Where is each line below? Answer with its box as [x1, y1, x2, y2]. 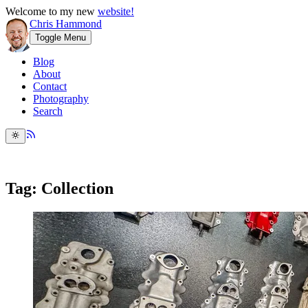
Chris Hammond [30, 18, 102, 30]
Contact [33, 80, 67, 92]
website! [98, 5, 134, 17]
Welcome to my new [5, 5, 98, 17]
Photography [33, 93, 89, 104]
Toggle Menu [35, 32, 86, 43]
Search [33, 105, 63, 117]
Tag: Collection [5, 179, 113, 198]
